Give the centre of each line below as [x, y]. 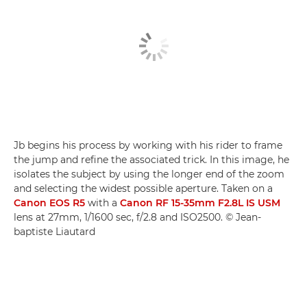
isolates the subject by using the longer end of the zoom [149, 174]
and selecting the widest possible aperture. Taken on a [143, 189]
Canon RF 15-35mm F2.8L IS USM [200, 203]
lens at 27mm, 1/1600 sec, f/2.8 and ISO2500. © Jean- [137, 218]
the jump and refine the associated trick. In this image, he [151, 160]
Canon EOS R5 [49, 203]
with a [102, 203]
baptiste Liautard [54, 232]
